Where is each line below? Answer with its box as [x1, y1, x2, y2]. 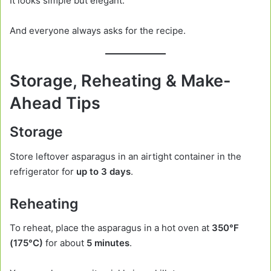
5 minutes [87, 237, 129, 249]
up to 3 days [76, 165, 131, 177]
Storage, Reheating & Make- [10, 70, 231, 91]
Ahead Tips [10, 93, 100, 113]
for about [43, 237, 87, 249]
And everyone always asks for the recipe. [10, 25, 186, 37]
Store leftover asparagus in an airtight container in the [10, 150, 241, 162]
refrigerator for [10, 165, 76, 177]
